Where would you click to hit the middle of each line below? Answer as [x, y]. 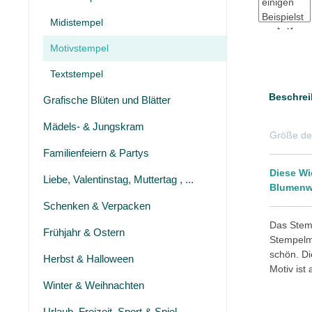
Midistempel [77, 22]
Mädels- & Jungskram [94, 126]
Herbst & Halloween [88, 259]
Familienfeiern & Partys [96, 153]
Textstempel [77, 74]
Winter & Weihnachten [94, 285]
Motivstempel [79, 48]
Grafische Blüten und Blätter [107, 100]
